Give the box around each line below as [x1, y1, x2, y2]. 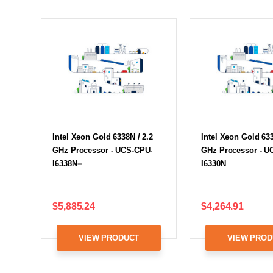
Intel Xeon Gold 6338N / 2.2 [52, 132, 153, 141]
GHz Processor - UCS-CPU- [52, 145, 153, 155]
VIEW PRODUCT [79, 233, 140, 243]
